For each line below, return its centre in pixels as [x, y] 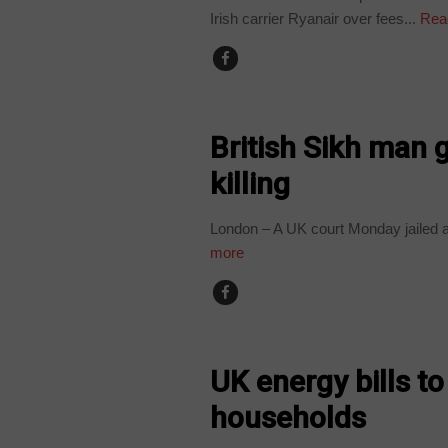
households [288, 417]
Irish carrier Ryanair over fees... [313, 18]
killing [250, 183]
